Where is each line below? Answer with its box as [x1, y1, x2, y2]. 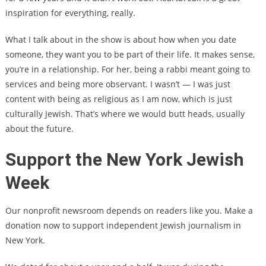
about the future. [5, 122, 76, 134]
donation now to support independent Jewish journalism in [5, 219, 241, 231]
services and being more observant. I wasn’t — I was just [5, 78, 230, 90]
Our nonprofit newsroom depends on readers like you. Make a [5, 204, 253, 216]
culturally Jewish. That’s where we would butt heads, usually [5, 107, 245, 119]
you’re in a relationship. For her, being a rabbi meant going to [5, 63, 250, 75]
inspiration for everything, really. [5, 7, 138, 18]
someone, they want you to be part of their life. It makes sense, [5, 48, 255, 60]
